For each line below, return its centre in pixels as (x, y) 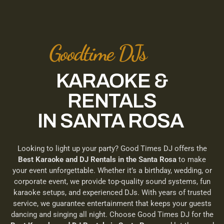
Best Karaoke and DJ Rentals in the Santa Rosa (97, 159)
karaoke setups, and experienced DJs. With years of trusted (112, 192)
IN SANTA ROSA (112, 121)
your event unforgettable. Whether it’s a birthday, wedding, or (112, 170)
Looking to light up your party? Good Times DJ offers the (112, 148)
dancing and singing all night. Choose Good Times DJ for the (112, 214)
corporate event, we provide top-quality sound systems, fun (112, 181)
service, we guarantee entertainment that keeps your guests (112, 203)
